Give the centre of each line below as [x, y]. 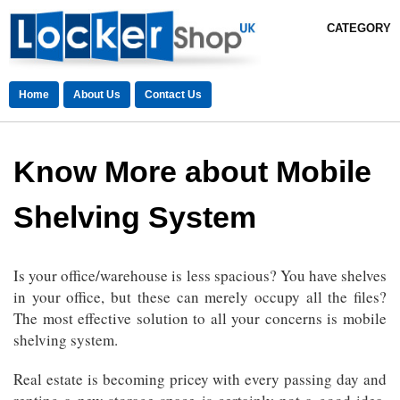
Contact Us [173, 95]
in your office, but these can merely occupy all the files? [200, 297]
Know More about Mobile [192, 172]
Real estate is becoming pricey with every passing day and [200, 379]
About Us [97, 95]
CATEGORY [359, 28]
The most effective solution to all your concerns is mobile [200, 319]
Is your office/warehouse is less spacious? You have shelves [200, 276]
